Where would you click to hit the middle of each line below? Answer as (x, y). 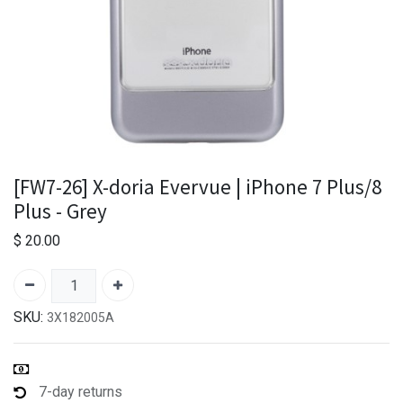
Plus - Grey (60, 210)
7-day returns (81, 391)
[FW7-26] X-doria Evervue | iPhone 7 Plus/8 (197, 186)
